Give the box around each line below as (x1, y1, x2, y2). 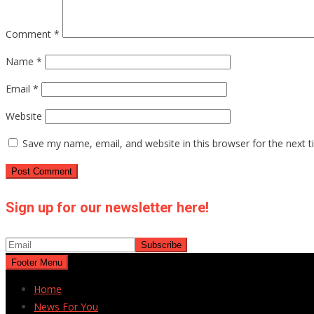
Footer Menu (11, 257, 62, 268)
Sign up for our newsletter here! (6, 198, 209, 216)
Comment (6, 27, 54, 41)
